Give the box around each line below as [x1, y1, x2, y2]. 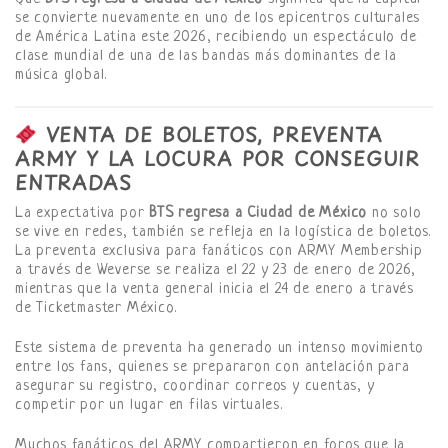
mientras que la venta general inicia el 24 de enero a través [15, 281, 414, 299]
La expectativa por [15, 205, 150, 223]
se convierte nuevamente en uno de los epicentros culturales [15, 10, 421, 28]
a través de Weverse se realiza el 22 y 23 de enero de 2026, [15, 262, 417, 280]
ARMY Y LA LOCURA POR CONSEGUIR [15, 143, 420, 173]
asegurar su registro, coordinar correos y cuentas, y [15, 378, 375, 396]
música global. [15, 67, 108, 85]
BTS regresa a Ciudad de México [149, 205, 368, 223]
